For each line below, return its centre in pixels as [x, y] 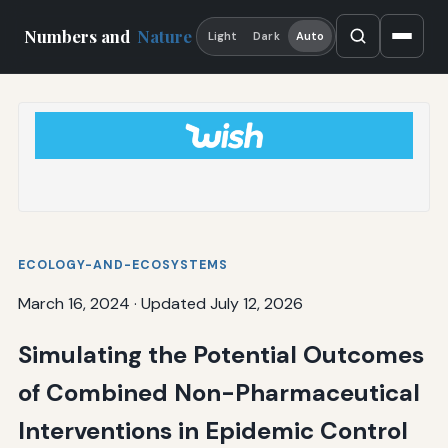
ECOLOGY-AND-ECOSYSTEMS [122, 264]
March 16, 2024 [73, 303]
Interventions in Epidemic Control [212, 430]
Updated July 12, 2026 [221, 303]
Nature [165, 36]
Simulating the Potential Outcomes [220, 354]
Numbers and [79, 36]
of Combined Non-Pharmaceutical [218, 392]
